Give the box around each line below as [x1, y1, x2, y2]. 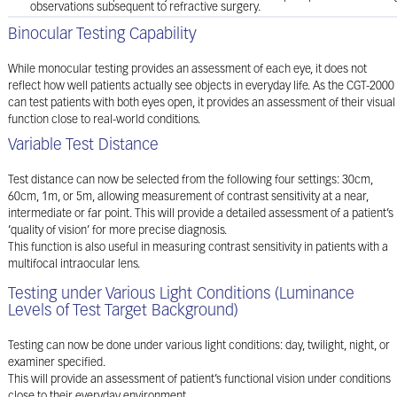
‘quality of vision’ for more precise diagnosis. [8, 225, 227, 237]
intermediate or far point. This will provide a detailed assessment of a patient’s [8, 208, 393, 220]
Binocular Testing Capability [8, 27, 197, 43]
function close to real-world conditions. [8, 114, 200, 126]
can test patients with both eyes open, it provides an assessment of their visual [8, 97, 395, 109]
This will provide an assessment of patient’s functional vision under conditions [8, 374, 391, 385]
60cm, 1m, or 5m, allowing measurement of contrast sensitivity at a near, [8, 191, 369, 203]
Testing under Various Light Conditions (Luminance [8, 286, 354, 303]
